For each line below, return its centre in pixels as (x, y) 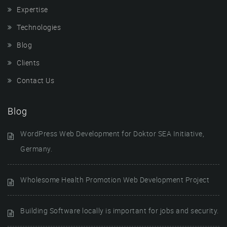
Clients (28, 62)
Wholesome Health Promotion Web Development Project (115, 179)
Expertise (32, 9)
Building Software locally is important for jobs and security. (120, 210)
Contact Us (35, 80)
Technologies (39, 27)
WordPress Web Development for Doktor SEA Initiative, (112, 133)
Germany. (36, 148)
